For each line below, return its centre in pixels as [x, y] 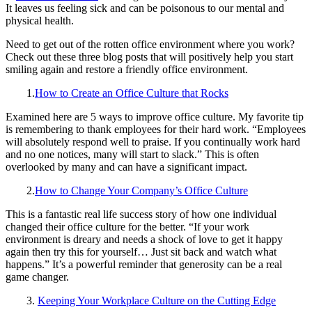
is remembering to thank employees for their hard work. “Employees [156, 130]
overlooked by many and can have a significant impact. [126, 167]
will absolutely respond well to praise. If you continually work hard [153, 142]
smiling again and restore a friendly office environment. [127, 70]
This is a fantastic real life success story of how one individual [141, 214]
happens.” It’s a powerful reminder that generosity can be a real [144, 265]
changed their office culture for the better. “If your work [127, 227]
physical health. [41, 21]
